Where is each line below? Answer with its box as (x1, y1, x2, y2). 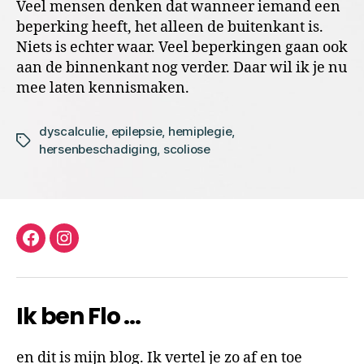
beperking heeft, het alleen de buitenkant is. (16, 17, 323, 37)
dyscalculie (39, 123, 106, 139)
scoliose (162, 141, 210, 157)
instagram (63, 237, 137, 258)
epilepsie (110, 123, 162, 139)
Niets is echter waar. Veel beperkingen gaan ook (16, 37, 348, 57)
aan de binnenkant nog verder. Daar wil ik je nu (16, 58, 347, 77)
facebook (29, 237, 98, 258)
